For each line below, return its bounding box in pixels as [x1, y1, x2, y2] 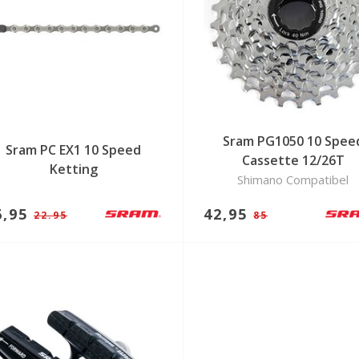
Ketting [49, 159, 98, 178]
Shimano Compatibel [237, 171, 349, 188]
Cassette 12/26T [241, 151, 345, 170]
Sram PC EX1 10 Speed [6, 140, 142, 159]
